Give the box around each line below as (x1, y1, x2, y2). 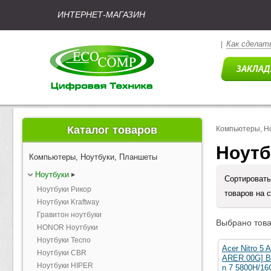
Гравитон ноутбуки (37, 211, 102, 219)
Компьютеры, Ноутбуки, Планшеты (29, 152, 157, 162)
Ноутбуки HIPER (37, 261, 93, 270)
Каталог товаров (67, 124, 157, 136)
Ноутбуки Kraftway (37, 198, 99, 206)
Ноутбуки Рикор (37, 185, 91, 194)
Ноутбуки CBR (37, 249, 87, 257)
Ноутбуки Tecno (37, 236, 91, 244)
